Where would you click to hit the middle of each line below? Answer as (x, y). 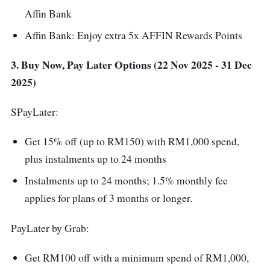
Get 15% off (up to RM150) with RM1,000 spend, (132, 142)
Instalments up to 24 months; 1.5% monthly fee (126, 181)
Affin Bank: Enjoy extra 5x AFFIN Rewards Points (133, 36)
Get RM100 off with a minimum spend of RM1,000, (137, 257)
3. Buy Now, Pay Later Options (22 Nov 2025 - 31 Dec (131, 65)
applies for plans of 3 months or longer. (108, 198)
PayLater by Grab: (50, 228)
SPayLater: (35, 112)
